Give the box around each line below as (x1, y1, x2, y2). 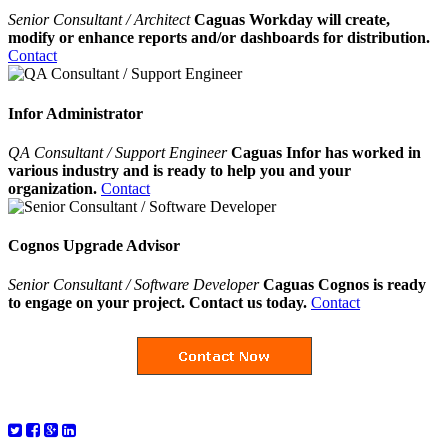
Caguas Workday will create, (194, 11, 390, 29)
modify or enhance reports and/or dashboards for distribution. (8, 29, 430, 47)
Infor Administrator (8, 104, 143, 122)
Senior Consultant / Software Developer (8, 276, 259, 294)
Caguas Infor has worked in (231, 143, 421, 161)
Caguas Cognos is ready (263, 276, 426, 294)
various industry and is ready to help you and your (8, 161, 351, 179)
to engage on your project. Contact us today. (8, 294, 307, 312)
